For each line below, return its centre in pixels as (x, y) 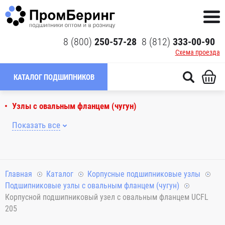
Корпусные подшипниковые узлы (144, 174)
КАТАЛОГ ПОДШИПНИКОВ (54, 77)
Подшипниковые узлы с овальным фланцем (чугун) (92, 186)
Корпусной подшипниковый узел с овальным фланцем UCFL (107, 197)
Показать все (36, 125)
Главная (19, 174)
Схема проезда (197, 52)
